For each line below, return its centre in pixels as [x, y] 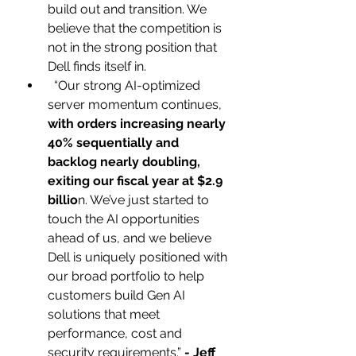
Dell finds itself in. [97, 66]
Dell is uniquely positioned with [139, 257]
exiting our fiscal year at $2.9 [137, 180]
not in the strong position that [134, 47]
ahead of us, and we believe [131, 238]
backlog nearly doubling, [126, 161]
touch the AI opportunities [125, 219]
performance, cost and [116, 333]
